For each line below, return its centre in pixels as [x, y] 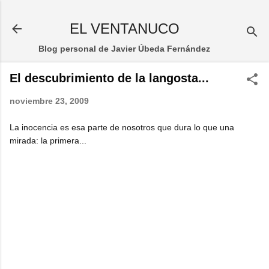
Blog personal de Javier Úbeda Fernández [124, 49]
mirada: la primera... [48, 141]
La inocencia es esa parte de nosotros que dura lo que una [122, 127]
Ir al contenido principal [134, 15]
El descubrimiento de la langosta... [109, 78]
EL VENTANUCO [124, 29]
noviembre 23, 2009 [49, 101]
